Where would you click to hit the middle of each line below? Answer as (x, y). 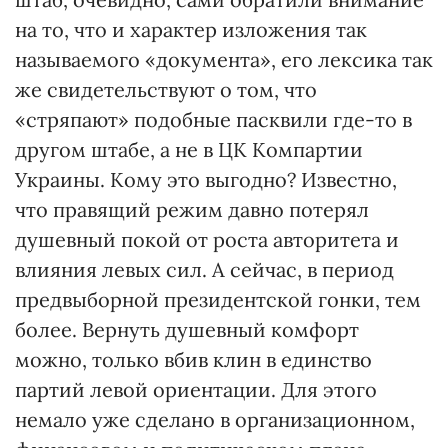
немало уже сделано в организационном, (215, 419)
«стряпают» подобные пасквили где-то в (213, 119)
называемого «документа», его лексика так (224, 59)
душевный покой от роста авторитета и (207, 239)
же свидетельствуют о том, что (166, 89)
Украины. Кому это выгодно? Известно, (206, 179)
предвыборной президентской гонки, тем (218, 299)
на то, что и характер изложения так (191, 29)
